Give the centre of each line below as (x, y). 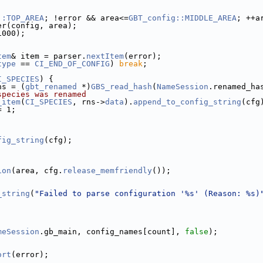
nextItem (105, 56)
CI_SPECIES (49, 102)
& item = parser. (49, 56)
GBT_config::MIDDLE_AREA (183, 18)
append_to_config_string (187, 102)
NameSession (183, 87)
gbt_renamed (51, 87)
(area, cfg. (37, 171)
